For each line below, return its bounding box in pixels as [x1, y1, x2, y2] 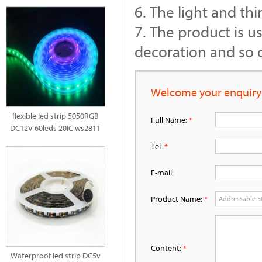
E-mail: [151, 167, 174, 178]
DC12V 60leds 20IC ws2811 [10, 123, 101, 133]
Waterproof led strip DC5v [11, 250, 101, 261]
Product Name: [151, 194, 204, 204]
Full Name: [151, 115, 189, 125]
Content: [151, 243, 183, 253]
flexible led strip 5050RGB [12, 111, 99, 121]
